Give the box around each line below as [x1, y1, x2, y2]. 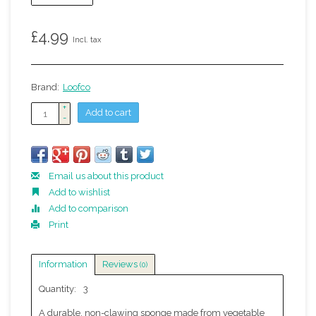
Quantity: [39, 284, 76, 294]
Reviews [102, 259, 140, 269]
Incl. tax [73, 35, 102, 44]
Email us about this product [47, 171, 164, 181]
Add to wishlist [47, 187, 110, 197]
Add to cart [85, 107, 131, 118]
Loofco [63, 82, 90, 92]
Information [39, 259, 87, 269]
